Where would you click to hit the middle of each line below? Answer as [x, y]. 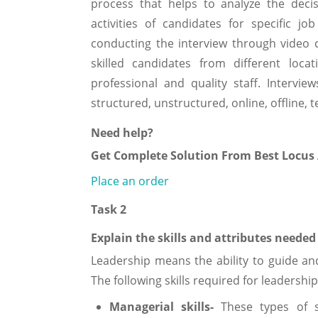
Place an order [130, 181]
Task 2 [109, 209]
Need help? [122, 132]
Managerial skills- [165, 306]
